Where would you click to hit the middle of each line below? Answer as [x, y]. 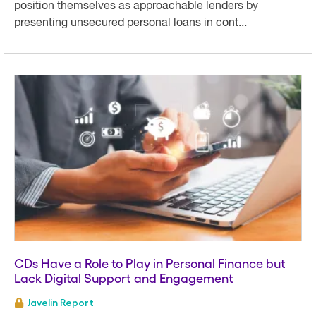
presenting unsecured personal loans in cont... [130, 23]
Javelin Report [61, 302]
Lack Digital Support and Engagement [124, 277]
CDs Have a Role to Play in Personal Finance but [150, 262]
